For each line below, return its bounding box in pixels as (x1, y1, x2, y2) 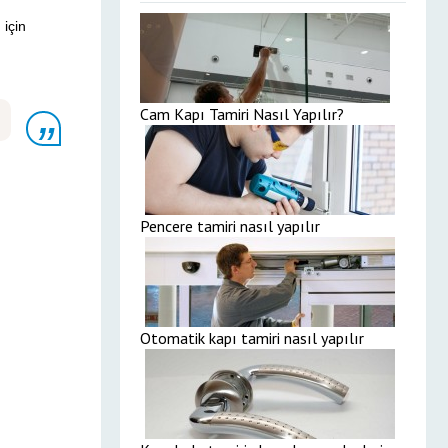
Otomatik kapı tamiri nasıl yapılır (140, 328, 364, 348)
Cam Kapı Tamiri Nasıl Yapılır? (140, 104, 344, 124)
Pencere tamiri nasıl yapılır (140, 216, 320, 236)
